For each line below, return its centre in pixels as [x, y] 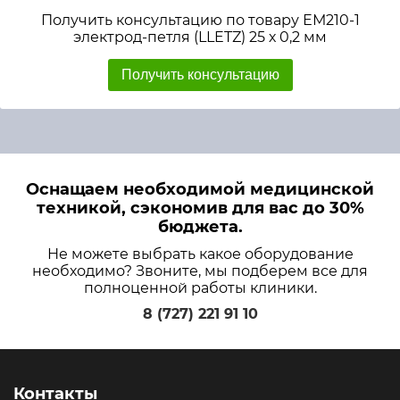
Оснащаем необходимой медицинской [200, 189]
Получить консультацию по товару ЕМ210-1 [200, 20]
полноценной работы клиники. [200, 288]
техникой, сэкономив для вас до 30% [200, 208]
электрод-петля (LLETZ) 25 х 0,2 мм [200, 37]
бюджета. [200, 227]
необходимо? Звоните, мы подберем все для [200, 271]
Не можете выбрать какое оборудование [200, 254]
